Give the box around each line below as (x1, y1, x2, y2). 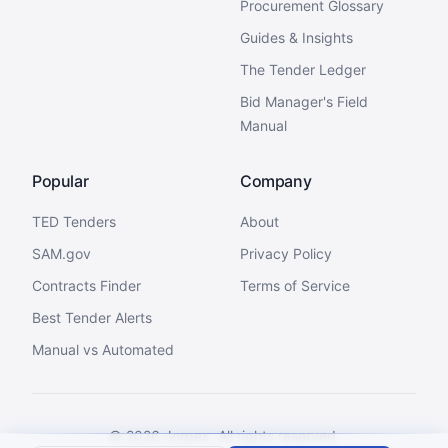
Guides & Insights (240, 29, 353, 46)
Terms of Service (240, 277, 350, 294)
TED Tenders (32, 213, 116, 230)
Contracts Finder (32, 277, 141, 294)
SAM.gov (32, 245, 91, 262)
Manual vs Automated (32, 341, 174, 358)
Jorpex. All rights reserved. (159, 427, 340, 444)
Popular (32, 171, 89, 191)
